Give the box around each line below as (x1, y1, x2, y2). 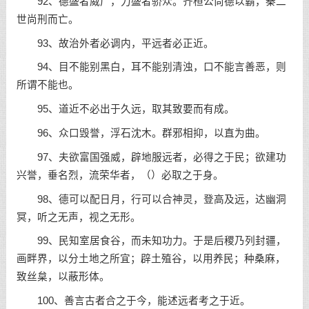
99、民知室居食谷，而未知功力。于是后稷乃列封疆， (16, 235, 286, 247)
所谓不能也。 (16, 79, 79, 91)
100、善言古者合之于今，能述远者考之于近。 (16, 295, 250, 307)
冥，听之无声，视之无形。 (16, 211, 141, 223)
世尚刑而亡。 (16, 13, 79, 25)
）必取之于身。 (150, 169, 223, 181)
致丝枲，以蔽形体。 (16, 271, 110, 283)
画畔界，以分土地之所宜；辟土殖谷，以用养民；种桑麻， (16, 253, 286, 265)
